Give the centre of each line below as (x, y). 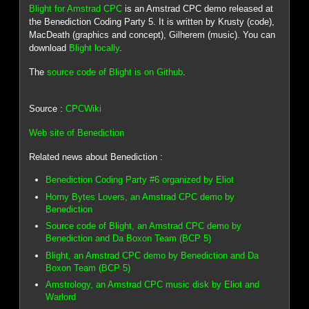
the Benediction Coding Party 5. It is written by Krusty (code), (152, 22)
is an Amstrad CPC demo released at (198, 9)
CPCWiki (84, 109)
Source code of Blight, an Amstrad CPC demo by (144, 226)
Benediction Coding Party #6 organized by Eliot (140, 180)
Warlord (61, 297)
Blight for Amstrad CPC (76, 9)
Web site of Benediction (77, 133)
